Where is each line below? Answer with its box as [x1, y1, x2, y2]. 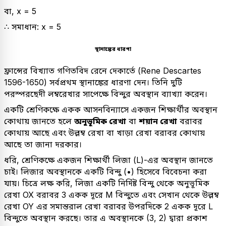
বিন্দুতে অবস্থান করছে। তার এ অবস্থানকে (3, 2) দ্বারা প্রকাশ [4, 212, 207, 223]
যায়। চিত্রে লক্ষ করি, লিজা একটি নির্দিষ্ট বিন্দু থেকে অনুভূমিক [4, 178, 209, 188]
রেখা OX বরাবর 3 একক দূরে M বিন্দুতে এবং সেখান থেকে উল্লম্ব [4, 189, 219, 200]
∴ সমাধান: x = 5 [4, 21, 61, 32]
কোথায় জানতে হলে [4, 116, 74, 126]
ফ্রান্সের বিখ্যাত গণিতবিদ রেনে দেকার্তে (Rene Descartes [4, 65, 201, 76]
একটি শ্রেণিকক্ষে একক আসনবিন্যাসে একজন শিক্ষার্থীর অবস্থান [4, 104, 217, 115]
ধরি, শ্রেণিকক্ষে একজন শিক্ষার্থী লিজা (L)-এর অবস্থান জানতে [4, 154, 213, 165]
